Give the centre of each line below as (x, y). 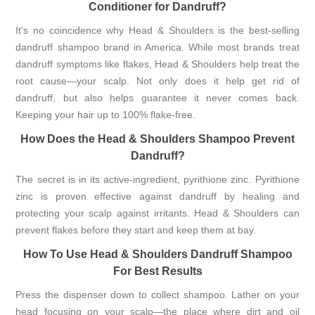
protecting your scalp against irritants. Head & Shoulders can (157, 213)
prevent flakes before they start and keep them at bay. (136, 230)
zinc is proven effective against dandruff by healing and (157, 196)
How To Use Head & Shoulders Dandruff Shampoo (157, 253)
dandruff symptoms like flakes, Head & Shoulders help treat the (157, 64)
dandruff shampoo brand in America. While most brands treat (157, 47)
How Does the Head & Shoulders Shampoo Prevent (157, 138)
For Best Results (157, 270)
